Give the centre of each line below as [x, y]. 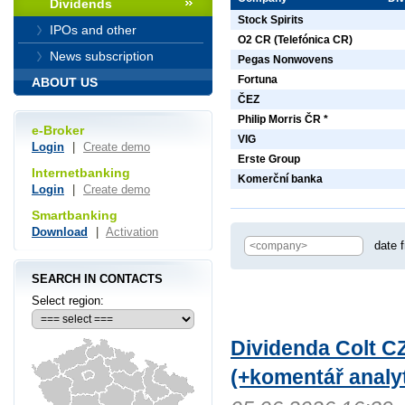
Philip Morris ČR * [283, 120]
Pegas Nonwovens [286, 60]
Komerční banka [280, 179]
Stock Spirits [271, 20]
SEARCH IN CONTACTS [97, 278]
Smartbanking [75, 215]
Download [60, 231]
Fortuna [258, 80]
